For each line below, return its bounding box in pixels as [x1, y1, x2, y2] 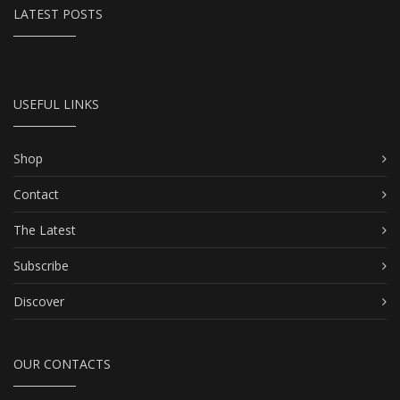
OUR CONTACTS [13, 355, 111, 373]
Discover [13, 293, 64, 311]
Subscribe [13, 257, 69, 275]
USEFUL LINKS [13, 96, 99, 113]
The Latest [13, 221, 76, 239]
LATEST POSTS [13, 5, 103, 23]
